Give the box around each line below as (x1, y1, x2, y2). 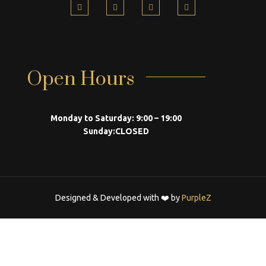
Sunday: (83, 126, 115, 136)
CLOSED (115, 126, 149, 136)
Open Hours (27, 66, 134, 91)
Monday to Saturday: (50, 113, 134, 123)
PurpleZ (181, 192, 211, 202)
